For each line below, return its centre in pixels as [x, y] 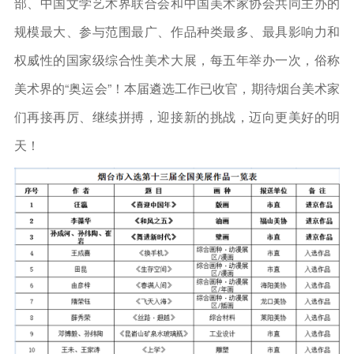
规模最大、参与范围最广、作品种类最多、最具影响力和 [177, 31]
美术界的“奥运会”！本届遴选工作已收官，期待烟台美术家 [177, 88]
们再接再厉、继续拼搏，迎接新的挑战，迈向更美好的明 [177, 116]
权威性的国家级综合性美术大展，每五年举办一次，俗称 [177, 59]
